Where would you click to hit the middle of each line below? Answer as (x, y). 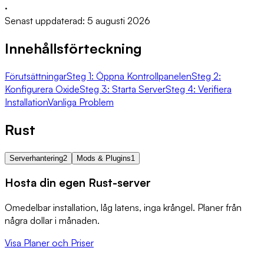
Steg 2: (206, 76)
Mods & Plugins (104, 158)
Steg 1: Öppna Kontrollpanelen (129, 76)
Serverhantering (36, 158)
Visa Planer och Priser (49, 243)
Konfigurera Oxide (42, 89)
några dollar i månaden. (52, 221)
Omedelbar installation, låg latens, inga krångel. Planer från (123, 208)
